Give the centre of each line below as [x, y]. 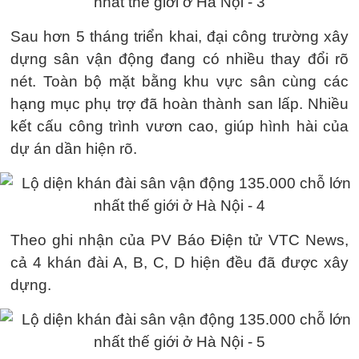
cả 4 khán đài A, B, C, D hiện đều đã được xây [179, 262]
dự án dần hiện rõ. [74, 149]
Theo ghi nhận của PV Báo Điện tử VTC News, [179, 240]
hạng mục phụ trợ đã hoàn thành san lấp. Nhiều [179, 104]
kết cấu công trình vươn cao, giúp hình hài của [179, 126]
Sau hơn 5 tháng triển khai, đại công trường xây [179, 36]
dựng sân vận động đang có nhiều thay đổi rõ [179, 59]
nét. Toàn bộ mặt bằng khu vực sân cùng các [179, 81]
